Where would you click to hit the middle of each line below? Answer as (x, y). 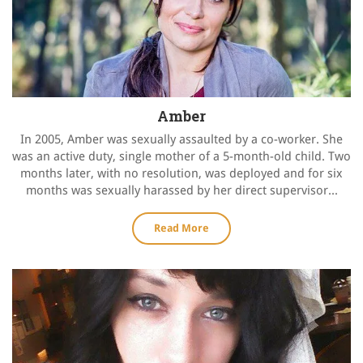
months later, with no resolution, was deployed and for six (181, 174)
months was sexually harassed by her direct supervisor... (181, 191)
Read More (181, 228)
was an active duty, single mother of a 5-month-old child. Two (181, 157)
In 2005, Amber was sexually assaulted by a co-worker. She (181, 140)
